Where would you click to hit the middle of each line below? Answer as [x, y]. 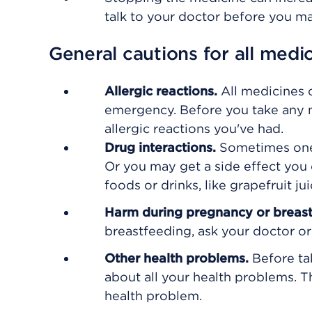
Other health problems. [178, 258]
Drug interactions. [162, 147]
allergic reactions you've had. [194, 128]
